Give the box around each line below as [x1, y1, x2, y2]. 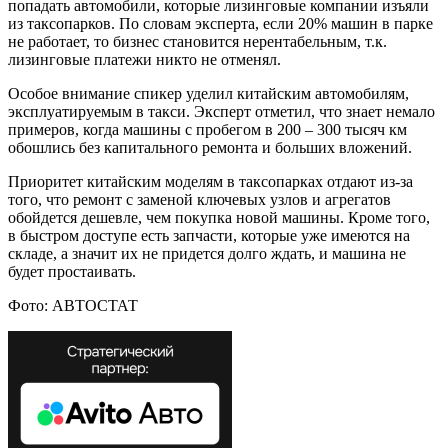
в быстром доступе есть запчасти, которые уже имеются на [8, 227, 410, 245]
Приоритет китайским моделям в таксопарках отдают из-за [8, 173, 413, 191]
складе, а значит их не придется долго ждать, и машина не [8, 245, 406, 263]
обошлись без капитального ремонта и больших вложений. [8, 139, 412, 157]
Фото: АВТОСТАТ [8, 297, 138, 315]
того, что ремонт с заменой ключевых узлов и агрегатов [8, 191, 391, 209]
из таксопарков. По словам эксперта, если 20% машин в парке [8, 15, 433, 33]
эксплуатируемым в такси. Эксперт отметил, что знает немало [8, 103, 435, 121]
